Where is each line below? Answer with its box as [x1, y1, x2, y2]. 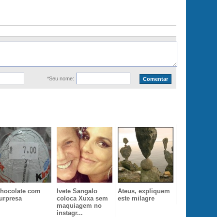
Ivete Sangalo [57, 187, 97, 195]
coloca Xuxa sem [57, 195, 108, 202]
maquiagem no [57, 202, 102, 209]
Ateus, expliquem [118, 187, 170, 195]
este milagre [118, 195, 155, 202]
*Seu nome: [47, 76, 74, 81]
